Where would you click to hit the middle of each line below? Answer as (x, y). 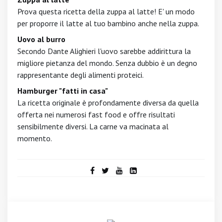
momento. (35, 138)
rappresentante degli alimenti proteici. (81, 75)
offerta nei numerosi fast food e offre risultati (96, 114)
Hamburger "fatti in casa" (63, 91)
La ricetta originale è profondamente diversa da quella (108, 103)
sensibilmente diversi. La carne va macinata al (93, 126)
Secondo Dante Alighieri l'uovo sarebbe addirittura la (104, 51)
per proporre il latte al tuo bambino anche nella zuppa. (108, 23)
